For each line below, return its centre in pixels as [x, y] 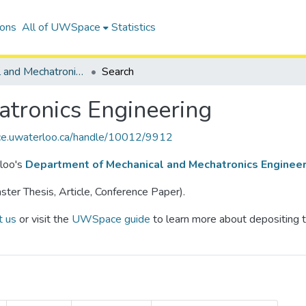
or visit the [44, 219]
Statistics [133, 27]
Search [118, 72]
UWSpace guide [111, 219]
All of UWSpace [61, 27]
